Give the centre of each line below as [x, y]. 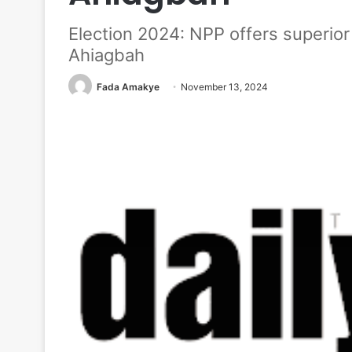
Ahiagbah [106, 55]
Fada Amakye [128, 86]
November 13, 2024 [224, 86]
